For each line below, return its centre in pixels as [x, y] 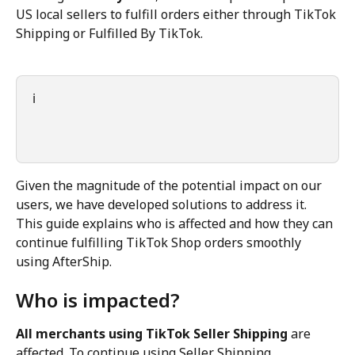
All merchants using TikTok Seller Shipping [152, 334]
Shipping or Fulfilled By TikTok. [109, 34]
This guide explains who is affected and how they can [176, 223]
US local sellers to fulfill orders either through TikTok [177, 15]
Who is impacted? [98, 300]
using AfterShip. [64, 261]
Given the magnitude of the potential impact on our [170, 185]
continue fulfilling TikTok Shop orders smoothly [160, 242]
